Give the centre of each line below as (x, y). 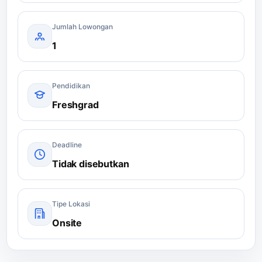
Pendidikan (71, 85)
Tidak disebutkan (91, 163)
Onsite (67, 223)
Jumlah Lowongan (82, 26)
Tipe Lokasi (71, 204)
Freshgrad (75, 104)
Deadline (67, 144)
